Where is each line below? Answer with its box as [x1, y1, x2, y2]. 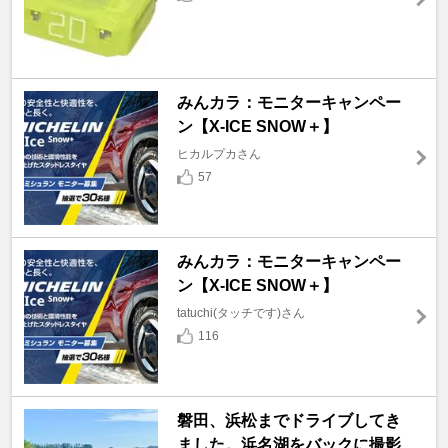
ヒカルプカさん [176, 146, 261, 161]
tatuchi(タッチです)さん [176, 305, 305, 320]
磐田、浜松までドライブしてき [176, 411, 401, 429]
